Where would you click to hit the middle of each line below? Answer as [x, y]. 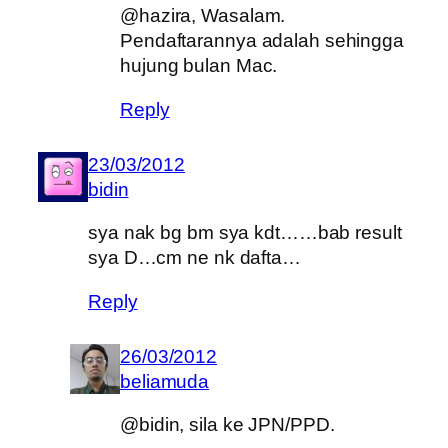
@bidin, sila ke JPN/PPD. [227, 425]
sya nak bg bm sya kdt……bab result [245, 233]
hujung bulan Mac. [199, 66]
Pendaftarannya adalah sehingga [262, 41]
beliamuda [165, 381]
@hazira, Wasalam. [203, 16]
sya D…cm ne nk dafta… [194, 258]
